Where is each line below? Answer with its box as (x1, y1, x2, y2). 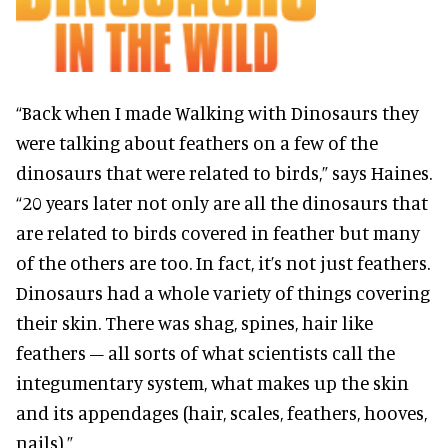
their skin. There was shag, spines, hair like (16, 311, 373, 335)
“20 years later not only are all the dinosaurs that (16, 191, 428, 215)
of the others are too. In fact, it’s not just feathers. (16, 251, 430, 275)
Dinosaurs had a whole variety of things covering (16, 281, 430, 305)
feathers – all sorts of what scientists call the (16, 341, 395, 365)
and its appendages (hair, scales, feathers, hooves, (16, 401, 427, 425)
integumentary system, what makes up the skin (16, 371, 409, 395)
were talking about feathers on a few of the (16, 131, 378, 155)
